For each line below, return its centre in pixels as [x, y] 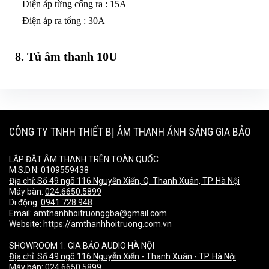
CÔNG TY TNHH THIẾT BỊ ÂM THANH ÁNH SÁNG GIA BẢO [130, 131]
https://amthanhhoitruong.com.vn [107, 224]
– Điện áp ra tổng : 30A [60, 21]
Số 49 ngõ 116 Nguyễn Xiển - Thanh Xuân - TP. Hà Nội [137, 256]
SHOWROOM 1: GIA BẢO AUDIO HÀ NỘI [82, 245]
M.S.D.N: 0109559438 [49, 170]
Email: [21, 213]
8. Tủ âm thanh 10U [66, 57]
